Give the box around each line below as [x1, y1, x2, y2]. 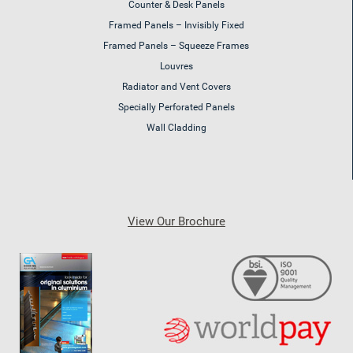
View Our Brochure [128, 214, 225, 229]
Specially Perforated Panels [117, 102, 235, 113]
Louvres [159, 61, 193, 72]
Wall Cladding [146, 122, 206, 134]
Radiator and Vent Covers [121, 81, 231, 93]
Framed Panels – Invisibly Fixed [108, 20, 244, 32]
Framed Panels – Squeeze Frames [103, 40, 249, 52]
